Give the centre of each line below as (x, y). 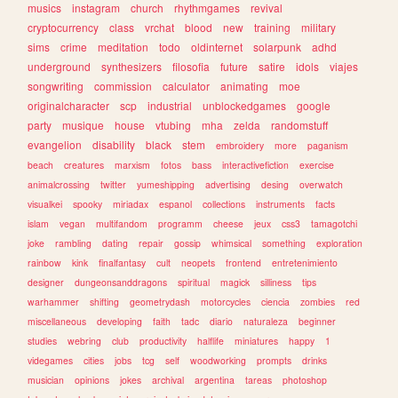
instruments (281, 204)
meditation (123, 47)
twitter (114, 185)
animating (245, 86)
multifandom (122, 224)
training (273, 28)
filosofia (191, 67)
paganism (328, 146)
